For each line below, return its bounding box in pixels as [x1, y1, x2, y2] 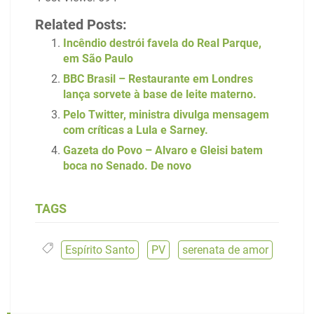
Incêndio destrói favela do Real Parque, [63, 36, 261, 50]
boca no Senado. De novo [63, 158, 191, 172]
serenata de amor [182, 243, 268, 257]
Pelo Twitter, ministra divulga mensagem [63, 107, 269, 121]
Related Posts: [35, 15, 127, 33]
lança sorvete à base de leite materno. [63, 87, 257, 101]
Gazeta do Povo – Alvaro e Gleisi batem [63, 143, 263, 157]
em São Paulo [63, 51, 133, 65]
